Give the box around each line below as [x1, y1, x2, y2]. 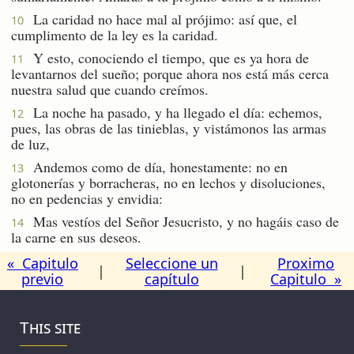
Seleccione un [125, 253, 218, 273]
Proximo [277, 253, 335, 273]
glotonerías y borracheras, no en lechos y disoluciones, [11, 172, 326, 192]
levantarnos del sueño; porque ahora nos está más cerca [11, 63, 329, 83]
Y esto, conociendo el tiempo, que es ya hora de [24, 47, 309, 67]
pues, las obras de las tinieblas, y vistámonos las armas [11, 118, 326, 137]
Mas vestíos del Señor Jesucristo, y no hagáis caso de [24, 211, 339, 231]
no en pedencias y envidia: [11, 188, 163, 208]
